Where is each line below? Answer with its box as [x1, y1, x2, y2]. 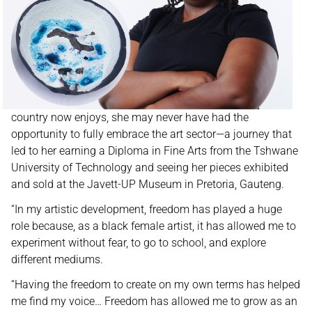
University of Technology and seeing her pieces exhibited [11, 161, 288, 174]
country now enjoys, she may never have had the [11, 111, 249, 124]
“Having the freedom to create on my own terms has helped [11, 278, 300, 291]
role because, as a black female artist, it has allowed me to [11, 219, 296, 233]
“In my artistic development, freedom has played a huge [11, 203, 282, 216]
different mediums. [11, 253, 103, 266]
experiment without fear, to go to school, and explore [11, 236, 266, 249]
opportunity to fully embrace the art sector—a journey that [11, 127, 292, 141]
